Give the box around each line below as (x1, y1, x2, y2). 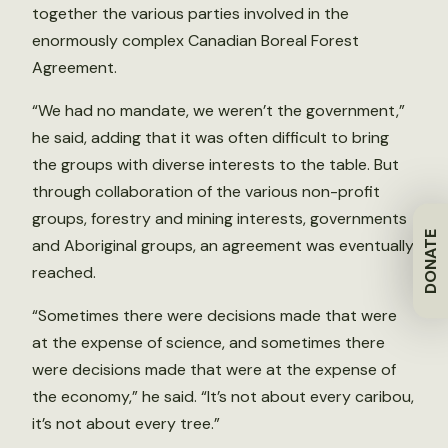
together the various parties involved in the (32, 3, 349, 24)
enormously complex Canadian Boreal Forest (32, 30, 359, 51)
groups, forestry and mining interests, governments (32, 208, 407, 229)
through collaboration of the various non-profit (32, 181, 380, 202)
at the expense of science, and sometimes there (32, 332, 385, 353)
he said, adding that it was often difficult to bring (32, 127, 389, 148)
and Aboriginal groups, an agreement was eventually (32, 235, 414, 256)
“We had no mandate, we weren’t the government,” (32, 100, 405, 121)
